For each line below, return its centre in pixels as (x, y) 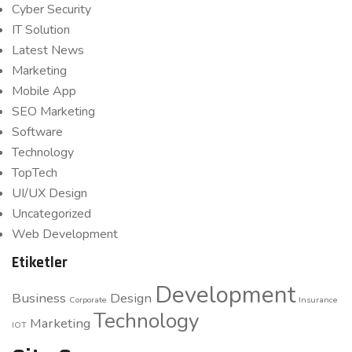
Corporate (88, 300)
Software (37, 132)
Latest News (48, 50)
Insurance (318, 300)
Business (39, 298)
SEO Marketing (53, 112)
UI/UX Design (49, 193)
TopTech (35, 173)
